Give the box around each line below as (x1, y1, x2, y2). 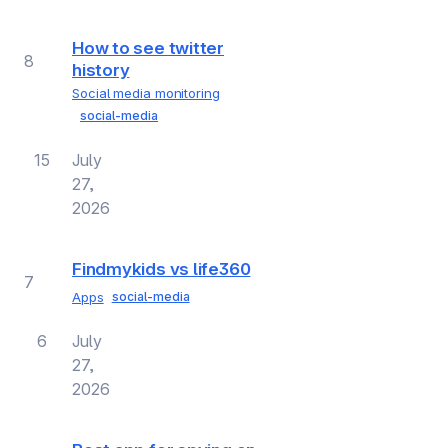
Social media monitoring (72, 84, 220, 101)
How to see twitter (72, 37, 225, 58)
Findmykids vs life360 (72, 258, 251, 279)
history (72, 59, 130, 80)
